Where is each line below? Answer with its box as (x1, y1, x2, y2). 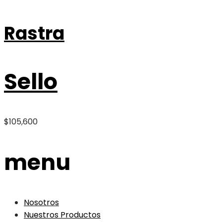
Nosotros (24, 197, 59, 209)
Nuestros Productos (24, 209, 101, 221)
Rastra (4, 21, 64, 46)
